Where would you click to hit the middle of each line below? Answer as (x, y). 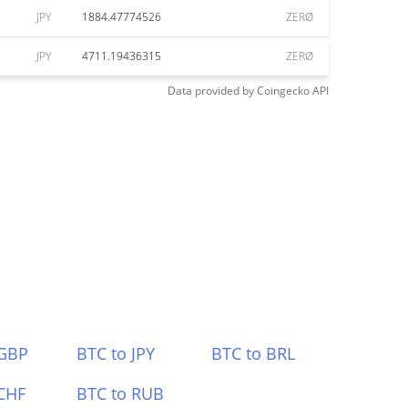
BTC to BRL (254, 353)
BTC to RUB (120, 393)
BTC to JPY (115, 353)
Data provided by (211, 91)
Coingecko (283, 91)
